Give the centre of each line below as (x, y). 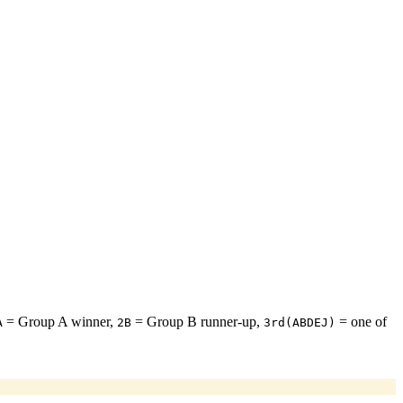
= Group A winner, (60, 321)
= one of (361, 321)
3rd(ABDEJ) (300, 322)
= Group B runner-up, (197, 321)
